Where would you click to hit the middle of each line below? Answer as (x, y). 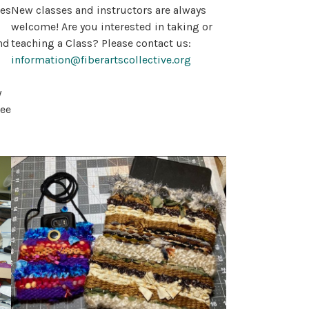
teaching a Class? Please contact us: (101, 43)
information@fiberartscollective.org (101, 60)
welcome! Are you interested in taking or (112, 27)
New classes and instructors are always (109, 10)
